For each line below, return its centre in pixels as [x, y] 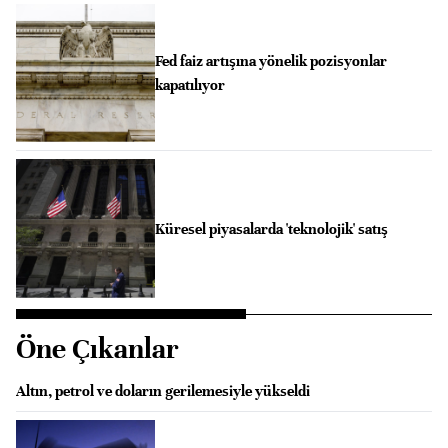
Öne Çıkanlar [97, 348]
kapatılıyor [189, 84]
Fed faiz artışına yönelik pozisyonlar [270, 60]
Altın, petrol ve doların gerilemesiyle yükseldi [163, 390]
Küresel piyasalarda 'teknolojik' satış [271, 228]
